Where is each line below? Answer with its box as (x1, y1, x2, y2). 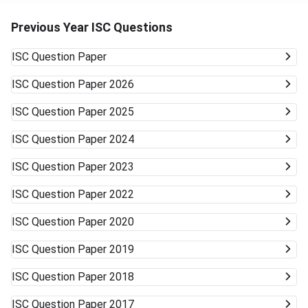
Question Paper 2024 (32, 133, 134, 146)
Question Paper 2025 (32, 105, 134, 119)
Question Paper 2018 (32, 270, 134, 284)
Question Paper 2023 (32, 160, 134, 174)
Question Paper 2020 (32, 215, 134, 229)
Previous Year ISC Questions (11, 20, 173, 35)
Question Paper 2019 (32, 243, 134, 256)
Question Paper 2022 (32, 188, 134, 201)
